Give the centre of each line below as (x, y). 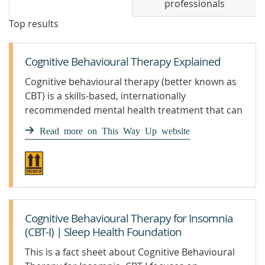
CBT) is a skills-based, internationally (105, 96)
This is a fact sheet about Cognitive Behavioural (130, 252)
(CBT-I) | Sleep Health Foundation (103, 232)
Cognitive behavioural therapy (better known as (131, 82)
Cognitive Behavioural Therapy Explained (123, 62)
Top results (34, 24)
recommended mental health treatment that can (134, 110)
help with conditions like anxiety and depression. (133, 124)
